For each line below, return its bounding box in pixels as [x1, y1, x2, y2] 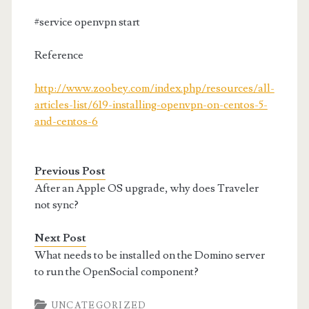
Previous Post [34, 164, 106, 178]
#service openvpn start [34, 15, 140, 29]
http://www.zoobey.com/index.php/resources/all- [34, 81, 275, 95]
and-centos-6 [34, 114, 98, 128]
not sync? [34, 198, 79, 212]
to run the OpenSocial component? [34, 265, 199, 279]
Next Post [34, 231, 86, 245]
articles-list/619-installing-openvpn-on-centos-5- [34, 98, 268, 112]
